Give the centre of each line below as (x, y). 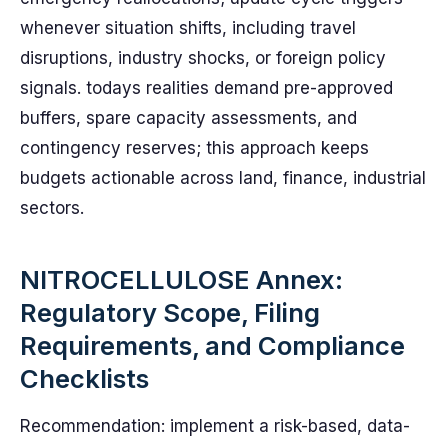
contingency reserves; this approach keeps (194, 148)
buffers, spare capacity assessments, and (188, 118)
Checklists (84, 378)
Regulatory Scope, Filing (170, 312)
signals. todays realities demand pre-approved (206, 88)
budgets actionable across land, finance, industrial (223, 178)
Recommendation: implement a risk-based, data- (215, 426)
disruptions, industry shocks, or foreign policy (203, 58)
